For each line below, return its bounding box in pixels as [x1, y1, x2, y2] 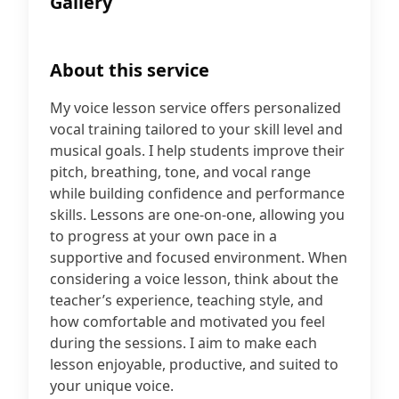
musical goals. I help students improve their [50, 141, 345, 160]
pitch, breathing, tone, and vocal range [50, 162, 311, 182]
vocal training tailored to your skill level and [50, 119, 343, 139]
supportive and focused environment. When [50, 248, 347, 267]
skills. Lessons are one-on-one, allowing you [50, 205, 345, 224]
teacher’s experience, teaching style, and [50, 290, 323, 310]
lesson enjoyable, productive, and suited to [50, 354, 338, 374]
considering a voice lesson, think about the [50, 269, 338, 289]
